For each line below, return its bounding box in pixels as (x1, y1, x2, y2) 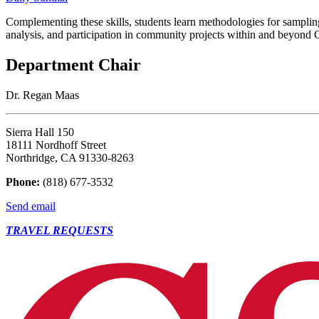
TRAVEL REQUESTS (6, 224, 113, 236)
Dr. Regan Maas (6, 88, 79, 101)
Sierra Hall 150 (6, 125, 74, 138)
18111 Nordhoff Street (6, 138, 106, 151)
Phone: (6, 175, 40, 188)
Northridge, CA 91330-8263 (6, 151, 134, 164)
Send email (6, 199, 56, 212)
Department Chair (6, 55, 141, 74)
